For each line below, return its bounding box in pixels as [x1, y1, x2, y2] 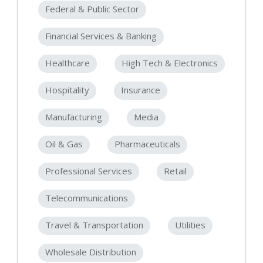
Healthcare [45, 57, 90, 69]
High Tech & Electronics [122, 57, 218, 69]
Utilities [175, 219, 205, 231]
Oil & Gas [45, 138, 83, 150]
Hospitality [45, 84, 89, 96]
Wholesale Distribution [45, 246, 136, 258]
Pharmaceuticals [114, 138, 180, 150]
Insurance [121, 84, 160, 96]
